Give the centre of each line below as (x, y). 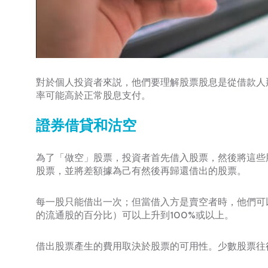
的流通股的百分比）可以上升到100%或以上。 (135, 215)
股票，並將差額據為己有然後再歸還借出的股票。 (141, 170)
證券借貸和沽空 (86, 127)
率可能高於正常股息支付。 (93, 95)
